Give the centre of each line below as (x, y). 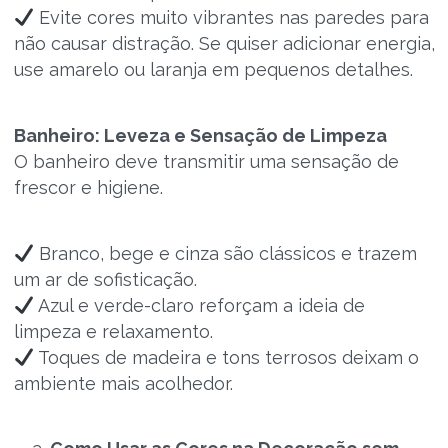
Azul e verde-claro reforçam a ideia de (199, 305)
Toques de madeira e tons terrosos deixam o (226, 357)
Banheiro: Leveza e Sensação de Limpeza (200, 135)
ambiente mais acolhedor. (123, 383)
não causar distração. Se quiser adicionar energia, (224, 43)
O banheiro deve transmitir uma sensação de (206, 161)
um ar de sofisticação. (105, 279)
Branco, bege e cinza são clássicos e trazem (225, 253)
